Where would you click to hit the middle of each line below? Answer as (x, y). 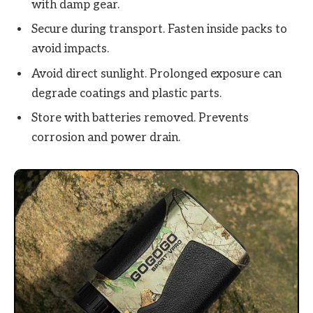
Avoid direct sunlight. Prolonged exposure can (156, 74)
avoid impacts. (70, 49)
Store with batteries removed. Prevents (140, 118)
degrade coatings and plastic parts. (126, 93)
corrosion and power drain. (106, 138)
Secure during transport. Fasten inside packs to (159, 30)
